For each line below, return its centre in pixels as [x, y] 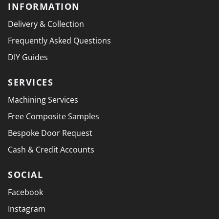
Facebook [25, 192]
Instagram [27, 209]
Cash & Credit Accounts [51, 150]
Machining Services [43, 100]
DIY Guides [28, 57]
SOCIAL [25, 175]
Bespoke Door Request [50, 133]
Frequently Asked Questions [59, 41]
